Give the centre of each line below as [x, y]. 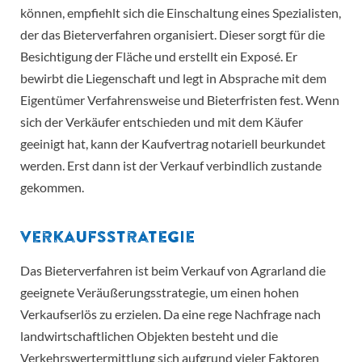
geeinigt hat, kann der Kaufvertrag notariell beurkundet [173, 144]
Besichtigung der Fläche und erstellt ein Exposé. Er [159, 57]
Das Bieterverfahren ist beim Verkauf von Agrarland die [173, 271]
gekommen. [52, 187]
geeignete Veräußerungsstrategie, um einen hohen [160, 293]
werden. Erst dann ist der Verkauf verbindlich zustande [171, 166]
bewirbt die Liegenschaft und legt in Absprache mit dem [173, 78]
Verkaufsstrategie [107, 237]
